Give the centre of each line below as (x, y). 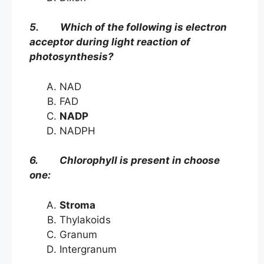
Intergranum (88, 249)
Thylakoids (85, 220)
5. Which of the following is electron (128, 27)
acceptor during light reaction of (110, 42)
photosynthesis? (72, 57)
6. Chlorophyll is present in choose (125, 161)
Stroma (77, 205)
